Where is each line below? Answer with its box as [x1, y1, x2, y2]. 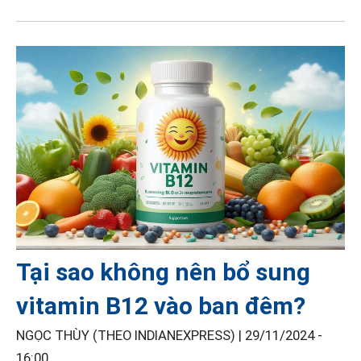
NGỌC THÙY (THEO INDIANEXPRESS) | [16, 328, 245, 344]
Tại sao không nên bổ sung [16, 258, 310, 287]
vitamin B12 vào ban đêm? [16, 292, 305, 321]
